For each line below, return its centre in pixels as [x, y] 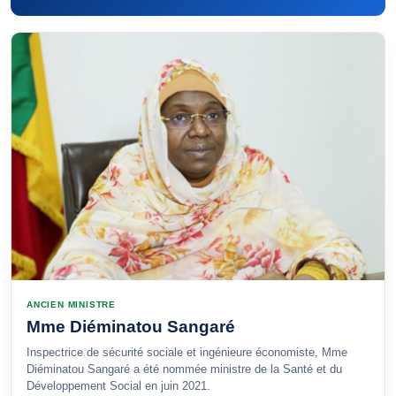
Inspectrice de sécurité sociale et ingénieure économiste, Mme [187, 352]
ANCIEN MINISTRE [71, 305]
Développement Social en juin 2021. [118, 386]
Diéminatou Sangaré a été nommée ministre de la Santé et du [184, 369]
